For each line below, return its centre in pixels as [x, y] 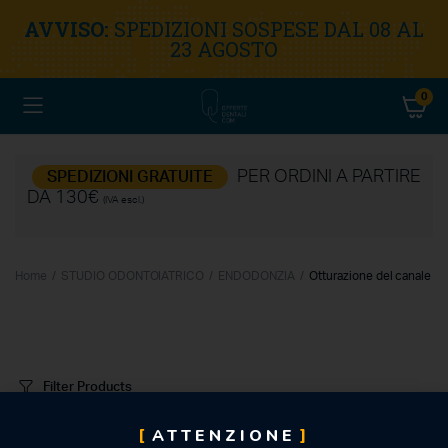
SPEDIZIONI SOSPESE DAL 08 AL [269, 28]
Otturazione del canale [370, 275]
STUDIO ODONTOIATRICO [132, 275]
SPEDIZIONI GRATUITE [130, 176]
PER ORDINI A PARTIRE [327, 176]
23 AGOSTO [224, 48]
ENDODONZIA [256, 275]
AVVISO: [69, 28]
